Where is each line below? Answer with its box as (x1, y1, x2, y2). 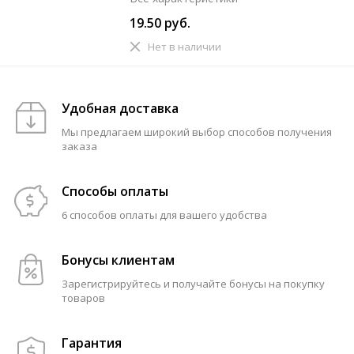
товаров (62, 291, 105, 306)
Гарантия (62, 334, 122, 352)
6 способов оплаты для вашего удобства (62, 208, 267, 223)
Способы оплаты (62, 183, 168, 201)
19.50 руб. (130, 14, 191, 32)
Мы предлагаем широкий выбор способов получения (62, 125, 332, 140)
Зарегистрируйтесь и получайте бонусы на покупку (62, 277, 325, 292)
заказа (62, 139, 97, 154)
